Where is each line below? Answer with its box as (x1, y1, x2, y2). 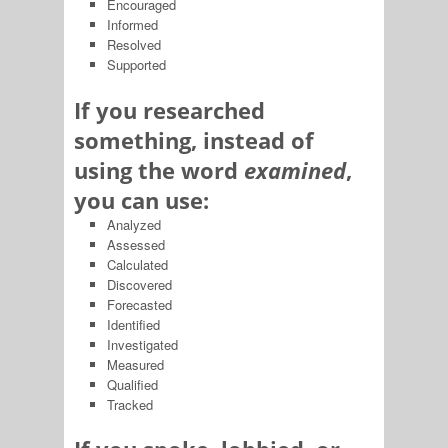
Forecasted (106, 294, 172, 314)
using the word (74, 154, 244, 185)
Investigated (106, 334, 178, 354)
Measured (106, 354, 164, 374)
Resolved (106, 35, 161, 55)
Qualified (106, 374, 158, 394)
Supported (106, 55, 166, 75)
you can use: (74, 184, 209, 215)
